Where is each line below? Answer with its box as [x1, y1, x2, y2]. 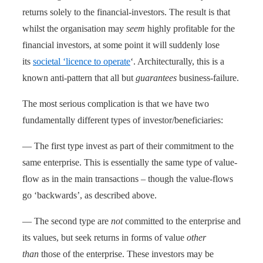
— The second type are [22, 215, 111, 226]
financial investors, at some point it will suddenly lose [22, 39, 220, 50]
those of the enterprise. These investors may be [39, 248, 214, 259]
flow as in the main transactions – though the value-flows [22, 173, 233, 184]
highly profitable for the [145, 23, 235, 33]
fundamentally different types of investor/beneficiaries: [22, 114, 223, 125]
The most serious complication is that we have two [22, 98, 209, 109]
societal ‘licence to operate [33, 56, 130, 66]
